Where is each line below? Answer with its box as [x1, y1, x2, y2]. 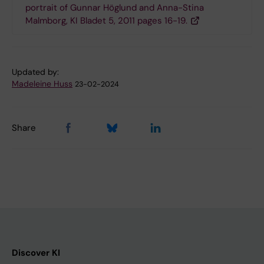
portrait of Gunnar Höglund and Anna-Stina [25, 2, 204, 14]
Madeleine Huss [12, 78, 72, 89]
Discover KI [12, 247, 60, 259]
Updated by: [12, 67, 59, 77]
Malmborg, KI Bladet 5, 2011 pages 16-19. [25, 15, 187, 27]
